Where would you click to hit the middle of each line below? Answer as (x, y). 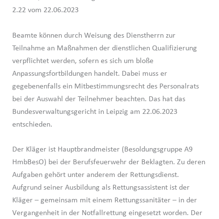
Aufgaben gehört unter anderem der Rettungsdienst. (95, 175)
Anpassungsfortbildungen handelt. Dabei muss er (89, 74)
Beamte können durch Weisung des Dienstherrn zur (94, 35)
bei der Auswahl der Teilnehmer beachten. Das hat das (99, 99)
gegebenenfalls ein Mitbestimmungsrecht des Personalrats (105, 86)
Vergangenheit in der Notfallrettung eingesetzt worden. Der (107, 213)
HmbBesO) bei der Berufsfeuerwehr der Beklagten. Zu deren (109, 163)
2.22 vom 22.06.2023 (45, 10)
